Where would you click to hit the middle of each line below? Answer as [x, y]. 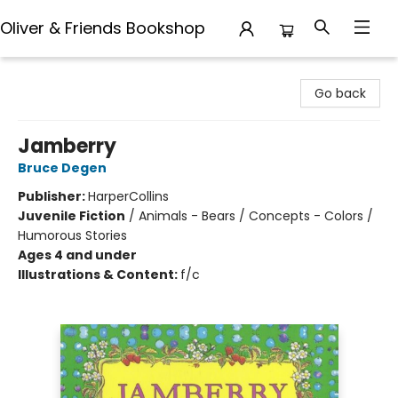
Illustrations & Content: [99, 275]
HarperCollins [128, 196]
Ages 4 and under [77, 255]
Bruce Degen [62, 168]
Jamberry [67, 146]
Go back [340, 93]
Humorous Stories [72, 235]
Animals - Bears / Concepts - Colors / [256, 216]
